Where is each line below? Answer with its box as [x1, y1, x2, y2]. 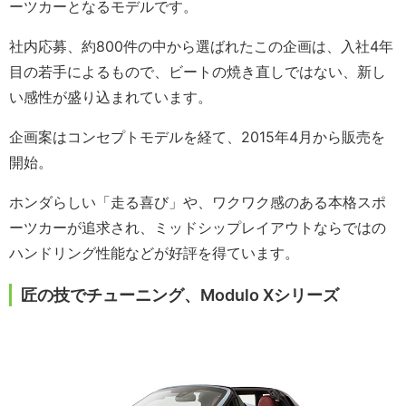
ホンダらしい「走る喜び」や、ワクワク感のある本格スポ [9, 193, 386, 212]
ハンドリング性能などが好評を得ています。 [9, 244, 299, 263]
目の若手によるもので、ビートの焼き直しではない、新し [9, 63, 386, 82]
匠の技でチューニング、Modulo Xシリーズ [21, 285, 339, 305]
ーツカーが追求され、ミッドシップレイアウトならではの [9, 218, 386, 237]
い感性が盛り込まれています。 [9, 88, 212, 107]
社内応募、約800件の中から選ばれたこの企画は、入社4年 [9, 37, 393, 56]
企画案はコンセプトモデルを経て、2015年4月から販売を [9, 128, 385, 147]
